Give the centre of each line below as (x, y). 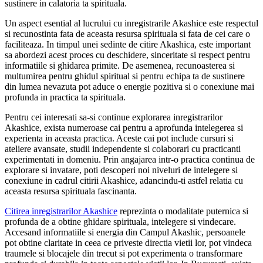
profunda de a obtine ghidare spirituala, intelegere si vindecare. (120, 222)
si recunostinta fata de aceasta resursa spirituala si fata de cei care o (127, 34)
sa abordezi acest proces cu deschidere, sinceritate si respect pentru (127, 55)
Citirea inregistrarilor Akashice (61, 211)
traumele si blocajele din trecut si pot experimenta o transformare (124, 254)
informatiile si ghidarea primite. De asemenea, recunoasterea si (120, 66)
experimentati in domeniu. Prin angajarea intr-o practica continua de (130, 160)
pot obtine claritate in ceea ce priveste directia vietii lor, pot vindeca (128, 243)
